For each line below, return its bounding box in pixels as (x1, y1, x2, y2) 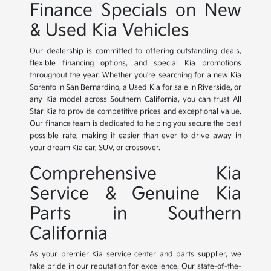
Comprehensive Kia (30, 164, 241, 184)
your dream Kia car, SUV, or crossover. (30, 143, 161, 153)
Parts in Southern (30, 204, 241, 224)
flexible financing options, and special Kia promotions (30, 59, 241, 68)
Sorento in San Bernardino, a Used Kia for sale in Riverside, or (30, 83, 241, 93)
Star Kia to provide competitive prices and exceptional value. (30, 107, 241, 117)
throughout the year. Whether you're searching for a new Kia (30, 71, 241, 80)
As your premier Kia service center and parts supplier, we (30, 250, 241, 260)
